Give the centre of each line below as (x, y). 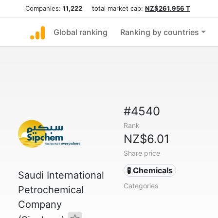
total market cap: (114, 8)
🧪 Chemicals (150, 170)
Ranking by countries (160, 32)
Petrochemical (51, 190)
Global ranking (81, 32)
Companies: (44, 8)
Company (40, 204)
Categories (141, 186)
